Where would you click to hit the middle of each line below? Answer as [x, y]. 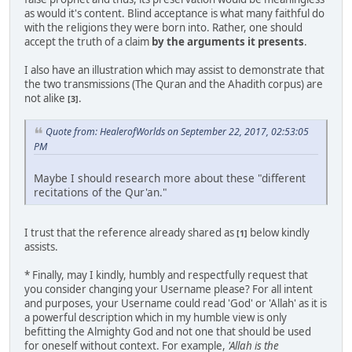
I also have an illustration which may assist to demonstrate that [174, 70]
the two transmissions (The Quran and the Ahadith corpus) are [174, 84]
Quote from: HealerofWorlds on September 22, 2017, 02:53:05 [177, 132]
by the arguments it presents [228, 42]
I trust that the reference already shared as [130, 232]
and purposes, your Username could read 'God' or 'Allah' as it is [176, 303]
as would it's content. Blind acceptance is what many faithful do [174, 14]
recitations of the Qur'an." [101, 192]
